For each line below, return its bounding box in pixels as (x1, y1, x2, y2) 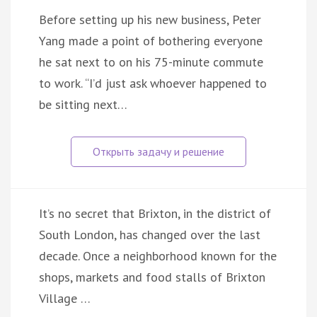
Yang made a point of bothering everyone (39, 32, 263, 49)
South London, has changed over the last (39, 226, 260, 243)
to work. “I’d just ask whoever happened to (39, 74, 267, 91)
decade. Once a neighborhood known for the (39, 247, 277, 264)
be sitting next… (39, 96, 127, 113)
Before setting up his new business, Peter (39, 11, 261, 28)
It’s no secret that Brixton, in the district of (39, 204, 271, 221)
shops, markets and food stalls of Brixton (39, 268, 265, 285)
